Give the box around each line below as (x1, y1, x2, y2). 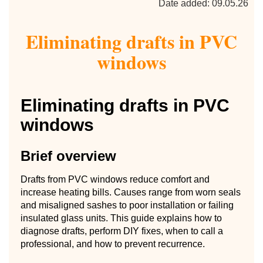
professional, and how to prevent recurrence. (21, 238, 205, 249)
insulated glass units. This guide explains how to (21, 213, 222, 223)
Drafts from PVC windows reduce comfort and (21, 174, 210, 184)
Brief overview (21, 147, 116, 164)
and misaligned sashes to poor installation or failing (21, 200, 234, 210)
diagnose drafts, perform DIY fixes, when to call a (21, 225, 223, 236)
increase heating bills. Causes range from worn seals (21, 187, 241, 197)
